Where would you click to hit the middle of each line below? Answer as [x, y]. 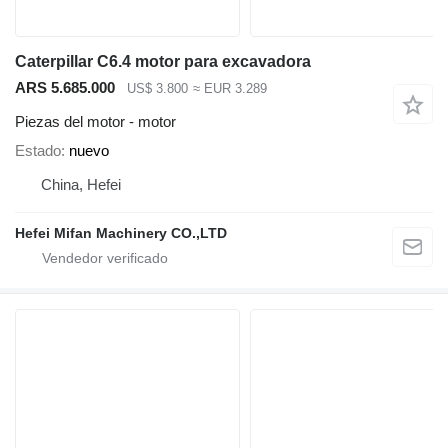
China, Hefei [81, 185]
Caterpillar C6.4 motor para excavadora [163, 61]
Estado [38, 151]
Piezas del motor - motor [95, 122]
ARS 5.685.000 [65, 87]
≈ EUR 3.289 [229, 88]
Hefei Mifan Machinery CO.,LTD [121, 233]
